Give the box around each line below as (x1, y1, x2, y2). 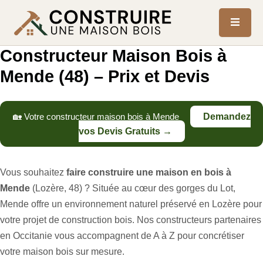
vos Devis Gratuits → (78, 126, 172, 137)
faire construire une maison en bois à (66, 167, 231, 178)
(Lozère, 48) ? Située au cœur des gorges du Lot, (30, 183, 235, 194)
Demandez (203, 112, 251, 122)
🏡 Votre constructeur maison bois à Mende (12, 112, 181, 122)
